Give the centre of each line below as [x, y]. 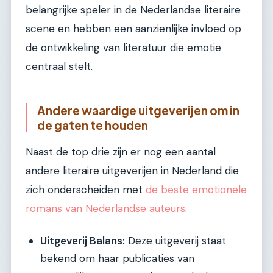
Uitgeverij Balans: [83, 240]
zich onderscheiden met [86, 190]
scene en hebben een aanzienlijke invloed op [133, 28]
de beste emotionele [196, 190]
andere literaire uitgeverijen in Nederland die [132, 171]
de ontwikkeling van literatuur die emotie [123, 47]
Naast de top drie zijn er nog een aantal [121, 152]
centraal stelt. [59, 66]
